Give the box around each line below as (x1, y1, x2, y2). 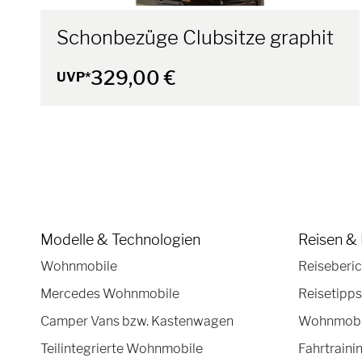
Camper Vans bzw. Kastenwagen (40, 313, 234, 329)
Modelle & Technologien (40, 230, 200, 248)
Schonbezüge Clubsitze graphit (57, 25, 334, 49)
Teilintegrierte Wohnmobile (40, 340, 203, 356)
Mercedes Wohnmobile (40, 285, 179, 301)
